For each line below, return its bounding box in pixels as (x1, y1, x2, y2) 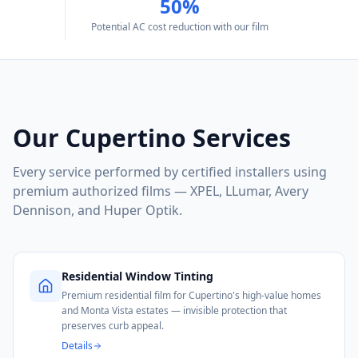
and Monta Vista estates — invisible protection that (62, 304, 287, 317)
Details (62, 339, 93, 352)
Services (186, 121, 291, 154)
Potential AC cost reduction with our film (90, 20, 268, 34)
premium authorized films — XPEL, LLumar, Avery (13, 182, 308, 200)
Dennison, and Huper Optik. (13, 201, 182, 219)
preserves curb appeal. (62, 319, 164, 332)
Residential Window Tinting (62, 268, 213, 284)
